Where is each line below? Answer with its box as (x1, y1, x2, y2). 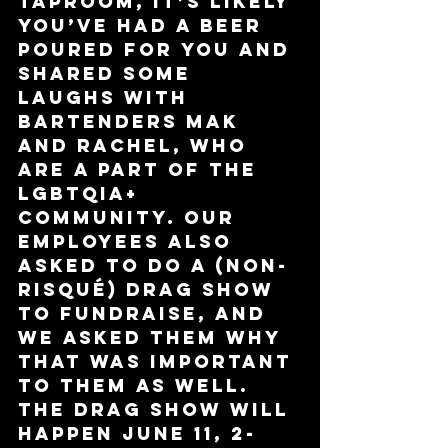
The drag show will (18, 398, 297, 422)
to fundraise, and (18, 302, 274, 326)
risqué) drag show (18, 278, 282, 302)
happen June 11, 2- (18, 422, 257, 446)
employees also (18, 230, 240, 254)
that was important (18, 350, 300, 374)
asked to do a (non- (18, 254, 289, 278)
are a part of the (18, 158, 265, 182)
